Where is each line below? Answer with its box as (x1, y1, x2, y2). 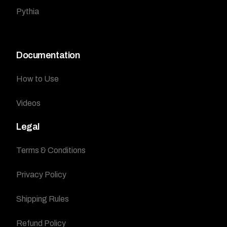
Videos (16, 98, 41, 107)
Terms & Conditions (16, 145, 86, 155)
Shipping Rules (16, 194, 69, 203)
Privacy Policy (16, 170, 67, 179)
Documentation (16, 50, 80, 60)
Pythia (16, 7, 40, 16)
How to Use (16, 74, 59, 83)
